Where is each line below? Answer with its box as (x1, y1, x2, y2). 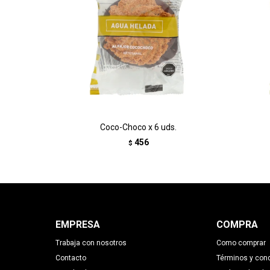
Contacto (55, 254, 86, 262)
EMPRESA (55, 219, 100, 230)
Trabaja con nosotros (55, 239, 127, 247)
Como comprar (216, 239, 266, 247)
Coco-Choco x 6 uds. (100, 122, 177, 132)
